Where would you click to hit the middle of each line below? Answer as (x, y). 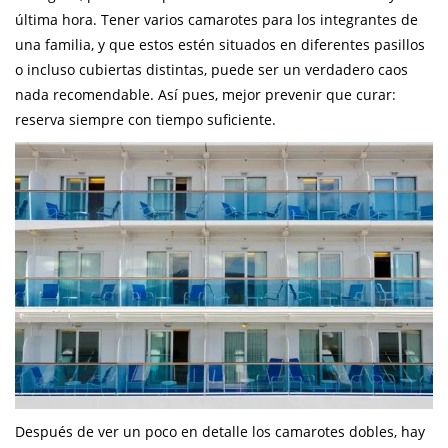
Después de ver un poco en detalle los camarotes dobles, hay (220, 432)
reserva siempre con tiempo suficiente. (145, 120)
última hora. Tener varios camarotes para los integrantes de (216, 20)
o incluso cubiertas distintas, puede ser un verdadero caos (211, 70)
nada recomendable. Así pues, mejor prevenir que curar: (205, 95)
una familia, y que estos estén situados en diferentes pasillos (220, 45)
